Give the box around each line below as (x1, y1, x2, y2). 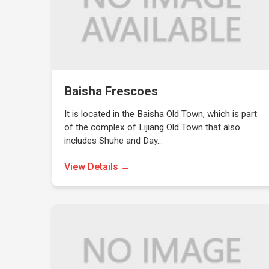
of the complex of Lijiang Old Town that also (64, 122, 241, 133)
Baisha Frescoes (64, 84, 159, 98)
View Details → (64, 161, 131, 172)
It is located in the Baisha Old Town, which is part (64, 109, 258, 119)
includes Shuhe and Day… (64, 135, 163, 146)
